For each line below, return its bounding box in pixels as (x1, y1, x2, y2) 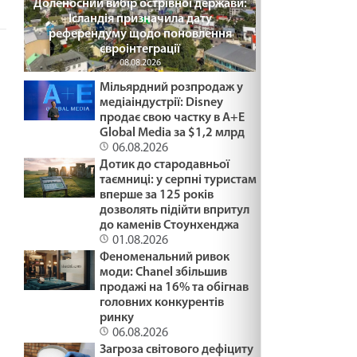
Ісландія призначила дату (68, 12, 212, 25)
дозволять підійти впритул (100, 203, 250, 217)
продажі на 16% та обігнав (100, 280, 249, 294)
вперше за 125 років (100, 188, 214, 202)
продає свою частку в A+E (100, 111, 245, 124)
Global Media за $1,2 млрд (100, 126, 245, 139)
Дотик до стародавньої (100, 158, 230, 171)
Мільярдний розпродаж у (100, 80, 244, 94)
